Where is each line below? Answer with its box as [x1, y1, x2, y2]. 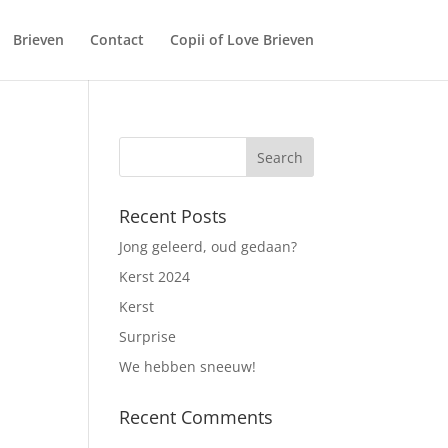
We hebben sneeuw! [119, 357, 257, 376]
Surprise [119, 327, 177, 346]
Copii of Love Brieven [169, 30, 314, 49]
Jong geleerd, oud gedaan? [119, 237, 298, 256]
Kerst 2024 [119, 267, 191, 286]
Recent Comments [119, 405, 274, 429]
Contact [89, 30, 144, 49]
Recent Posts [119, 204, 228, 228]
